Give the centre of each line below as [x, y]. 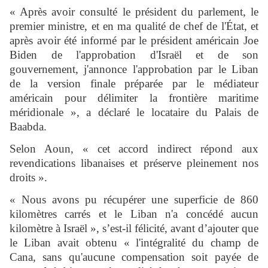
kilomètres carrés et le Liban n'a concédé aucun [134, 214]
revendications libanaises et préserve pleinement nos [134, 163]
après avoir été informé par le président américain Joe [134, 41]
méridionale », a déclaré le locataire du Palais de [134, 112]
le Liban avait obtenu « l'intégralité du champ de [134, 243]
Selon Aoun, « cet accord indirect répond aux [134, 149]
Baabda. [28, 127]
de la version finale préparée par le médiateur [134, 84]
